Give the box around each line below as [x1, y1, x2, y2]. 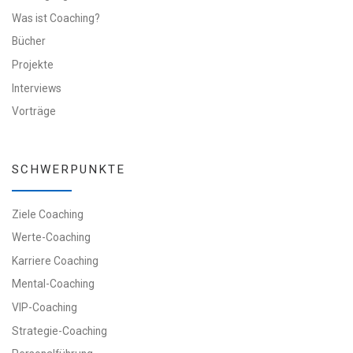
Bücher [12, 35, 46, 48]
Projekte [12, 58, 54, 72]
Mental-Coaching [12, 277, 95, 291]
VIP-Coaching [12, 301, 77, 314]
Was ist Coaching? [12, 11, 100, 24]
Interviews [12, 81, 61, 95]
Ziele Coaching [12, 207, 84, 221]
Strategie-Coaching [12, 324, 107, 337]
